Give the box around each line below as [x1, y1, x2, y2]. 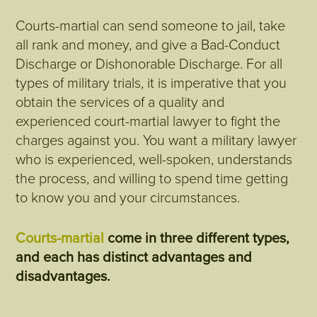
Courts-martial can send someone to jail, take [16, 18, 286, 35]
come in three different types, [104, 230, 290, 247]
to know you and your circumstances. [16, 190, 241, 207]
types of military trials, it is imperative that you [16, 75, 287, 92]
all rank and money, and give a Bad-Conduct [16, 37, 281, 54]
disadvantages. [16, 268, 111, 285]
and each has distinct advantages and [16, 249, 253, 266]
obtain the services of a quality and [16, 94, 225, 111]
